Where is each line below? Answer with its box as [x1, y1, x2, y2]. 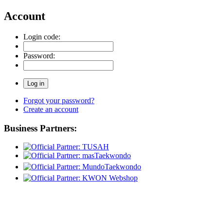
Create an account [23, 105, 78, 113]
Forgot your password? [23, 96, 94, 105]
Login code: [23, 32, 60, 41]
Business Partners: [4, 123, 77, 133]
